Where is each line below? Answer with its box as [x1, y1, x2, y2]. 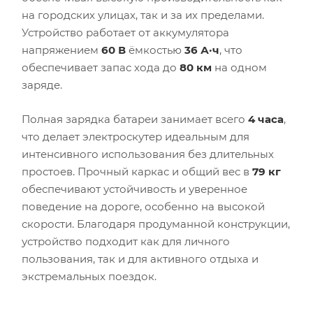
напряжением [22, 43, 101, 57]
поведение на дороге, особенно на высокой [22, 200, 265, 214]
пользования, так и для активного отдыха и [22, 252, 259, 266]
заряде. [22, 78, 62, 92]
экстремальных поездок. [22, 270, 156, 284]
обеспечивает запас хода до [22, 61, 180, 75]
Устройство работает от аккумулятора [22, 26, 229, 40]
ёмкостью [126, 43, 184, 57]
